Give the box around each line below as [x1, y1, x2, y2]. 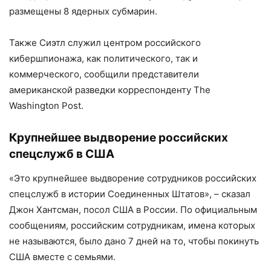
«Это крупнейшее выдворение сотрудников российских [9, 172, 256, 184]
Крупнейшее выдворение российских [9, 131, 228, 145]
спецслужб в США [9, 147, 114, 162]
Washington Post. [9, 100, 83, 112]
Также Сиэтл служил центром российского [9, 37, 201, 49]
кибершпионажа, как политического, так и [9, 53, 198, 65]
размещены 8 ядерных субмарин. [9, 5, 157, 18]
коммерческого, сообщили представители [9, 68, 199, 80]
